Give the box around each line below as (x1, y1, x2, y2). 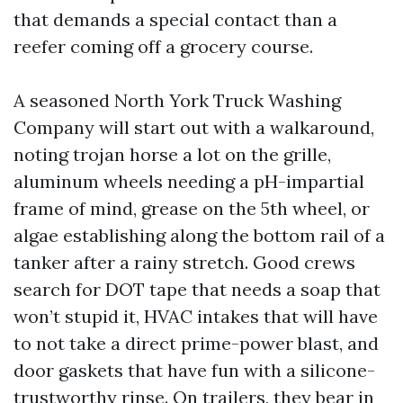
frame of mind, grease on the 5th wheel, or (13, 197, 370, 219)
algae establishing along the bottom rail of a (13, 224, 385, 246)
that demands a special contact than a (13, 8, 337, 31)
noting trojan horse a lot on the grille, (13, 143, 331, 166)
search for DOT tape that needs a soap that (13, 278, 381, 300)
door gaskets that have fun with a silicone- (13, 359, 375, 381)
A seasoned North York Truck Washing (13, 89, 341, 112)
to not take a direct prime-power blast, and (13, 332, 379, 354)
